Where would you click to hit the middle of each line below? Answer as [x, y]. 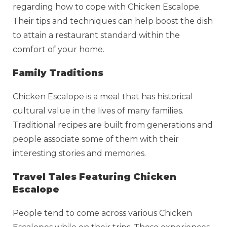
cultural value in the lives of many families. [98, 110]
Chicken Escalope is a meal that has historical [103, 96]
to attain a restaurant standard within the [96, 35]
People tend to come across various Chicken [102, 213]
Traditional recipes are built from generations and [113, 125]
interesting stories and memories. [80, 153]
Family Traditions [58, 73]
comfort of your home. [60, 49]
